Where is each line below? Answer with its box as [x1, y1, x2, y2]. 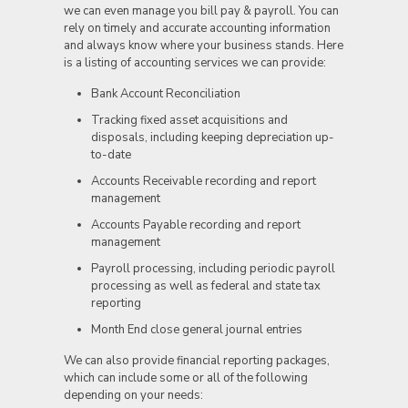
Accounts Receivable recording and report [90, 173, 316, 189]
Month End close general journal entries [90, 321, 302, 338]
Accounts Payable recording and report [90, 217, 301, 233]
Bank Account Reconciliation [90, 86, 240, 102]
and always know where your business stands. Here [63, 37, 343, 54]
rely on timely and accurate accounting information [63, 20, 331, 36]
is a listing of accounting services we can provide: [63, 55, 326, 71]
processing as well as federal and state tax [90, 278, 321, 294]
